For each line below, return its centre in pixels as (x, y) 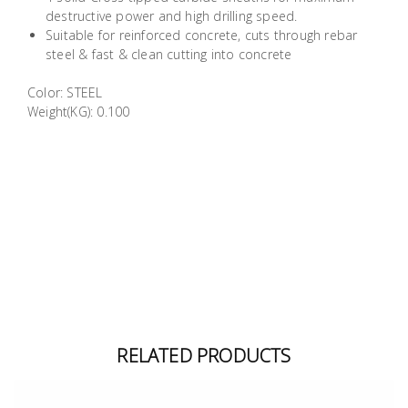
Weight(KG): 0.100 (79, 111)
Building (34, 16)
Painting (35, 112)
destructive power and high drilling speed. (172, 15)
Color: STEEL (65, 92)
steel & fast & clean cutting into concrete (169, 54)
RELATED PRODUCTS (204, 355)
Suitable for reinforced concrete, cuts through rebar (202, 35)
